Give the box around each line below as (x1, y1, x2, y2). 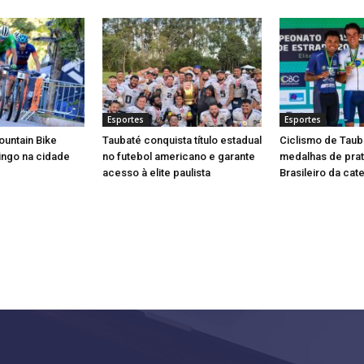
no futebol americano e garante (102, 150, 255, 163)
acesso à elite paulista (102, 167, 210, 180)
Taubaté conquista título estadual (102, 134, 262, 147)
